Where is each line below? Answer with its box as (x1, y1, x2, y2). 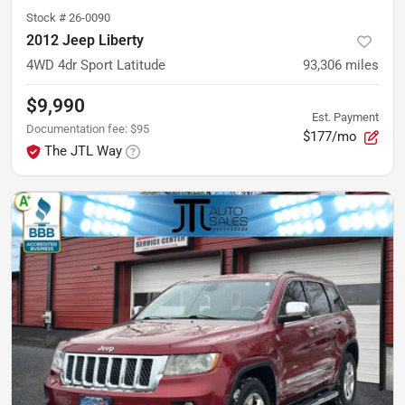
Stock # (26, 10, 69, 24)
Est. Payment (312, 109, 379, 124)
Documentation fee (26, 121, 125, 136)
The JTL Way (44, 142, 122, 159)
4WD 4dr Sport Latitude (26, 56, 165, 73)
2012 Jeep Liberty (26, 31, 144, 49)
